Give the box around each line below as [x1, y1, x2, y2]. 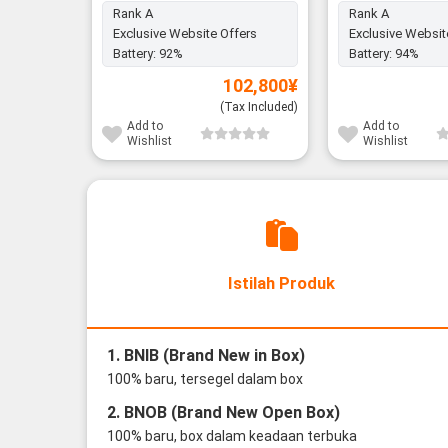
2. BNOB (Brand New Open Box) [106, 402, 340, 422]
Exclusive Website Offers [112, 26, 257, 42]
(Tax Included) [220, 100, 299, 115]
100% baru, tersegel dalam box [106, 370, 303, 387]
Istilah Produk [228, 273, 335, 293]
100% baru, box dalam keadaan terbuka [106, 427, 357, 444]
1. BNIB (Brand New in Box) [106, 345, 305, 365]
